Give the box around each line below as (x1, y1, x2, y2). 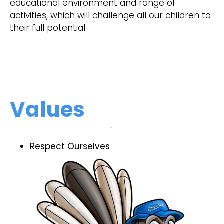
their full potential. (10, 22, 87, 34)
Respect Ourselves (30, 140, 110, 153)
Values (10, 95, 85, 125)
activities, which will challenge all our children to (10, 9, 211, 22)
